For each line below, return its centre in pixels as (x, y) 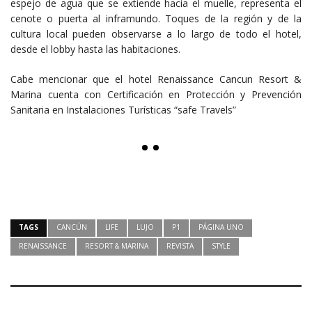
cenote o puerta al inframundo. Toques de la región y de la (156, 18)
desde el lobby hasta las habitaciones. (95, 49)
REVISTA (180, 245)
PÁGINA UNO (221, 227)
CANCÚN (72, 227)
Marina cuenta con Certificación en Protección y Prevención (156, 94)
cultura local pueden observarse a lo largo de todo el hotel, (156, 33)
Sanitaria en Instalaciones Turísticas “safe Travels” (123, 109)
